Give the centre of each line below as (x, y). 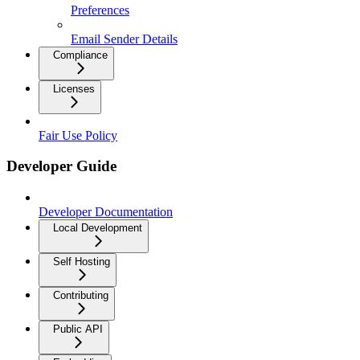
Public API (78, 329)
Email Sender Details (124, 39)
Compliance (80, 55)
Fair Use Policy (78, 135)
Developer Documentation (106, 212)
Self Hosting (82, 262)
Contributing (81, 296)
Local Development (98, 228)
